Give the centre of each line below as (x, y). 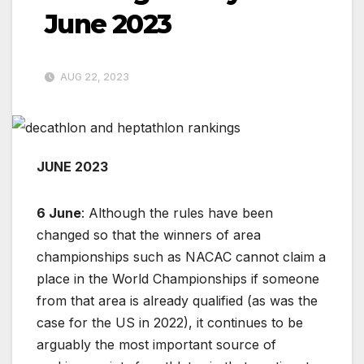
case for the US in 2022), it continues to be (170, 322)
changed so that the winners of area (149, 234)
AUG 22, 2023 (93, 77)
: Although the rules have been (177, 212)
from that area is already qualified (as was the (177, 300)
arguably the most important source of (156, 344)
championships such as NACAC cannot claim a (181, 256)
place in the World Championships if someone (178, 278)
